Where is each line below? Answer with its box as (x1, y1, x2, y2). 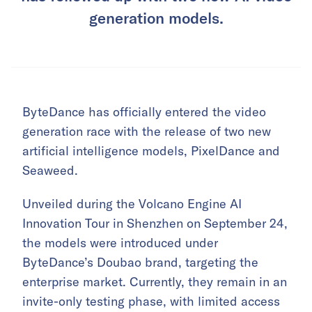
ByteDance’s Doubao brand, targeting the (22, 253, 258, 270)
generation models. (88, 8, 224, 26)
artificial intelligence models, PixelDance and (22, 142, 280, 159)
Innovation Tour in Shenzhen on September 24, (22, 214, 288, 231)
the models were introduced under (22, 234, 218, 251)
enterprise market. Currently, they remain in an (22, 273, 287, 290)
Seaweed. (22, 162, 78, 178)
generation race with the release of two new (22, 123, 271, 139)
